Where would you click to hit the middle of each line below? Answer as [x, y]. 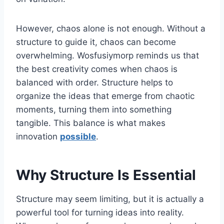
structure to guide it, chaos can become [96, 42]
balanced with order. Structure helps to [94, 82]
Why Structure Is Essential [106, 175]
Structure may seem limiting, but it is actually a [110, 199]
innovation [38, 136]
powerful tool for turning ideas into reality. [100, 212]
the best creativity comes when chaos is [97, 69]
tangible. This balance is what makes [91, 123]
